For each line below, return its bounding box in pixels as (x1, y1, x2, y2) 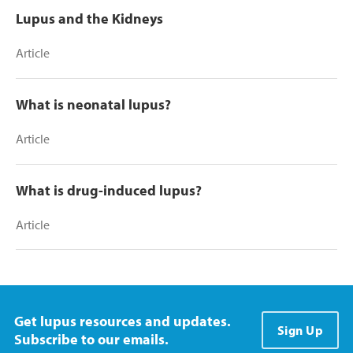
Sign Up (277, 321, 323, 338)
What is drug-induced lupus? (16, 180, 202, 199)
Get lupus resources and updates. (14, 311, 231, 330)
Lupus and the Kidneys (16, 9, 163, 28)
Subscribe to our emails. (14, 329, 169, 348)
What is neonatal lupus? (16, 95, 171, 113)
